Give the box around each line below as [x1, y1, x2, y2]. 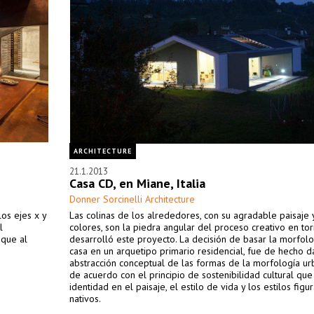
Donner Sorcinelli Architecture [69, 193, 195, 205]
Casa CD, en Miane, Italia [69, 175, 205, 191]
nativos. [69, 292, 101, 305]
